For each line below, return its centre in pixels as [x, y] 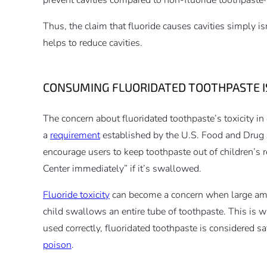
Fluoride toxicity [76, 195]
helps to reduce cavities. [93, 43]
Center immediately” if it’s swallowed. [122, 168]
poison [57, 245]
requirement [75, 135]
